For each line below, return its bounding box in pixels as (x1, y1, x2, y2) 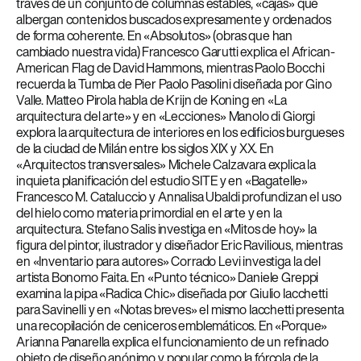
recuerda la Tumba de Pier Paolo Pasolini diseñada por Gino (16, 74, 332, 93)
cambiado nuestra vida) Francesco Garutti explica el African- (16, 42, 335, 61)
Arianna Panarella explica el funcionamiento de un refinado (16, 332, 329, 351)
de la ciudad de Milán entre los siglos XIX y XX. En (16, 139, 274, 158)
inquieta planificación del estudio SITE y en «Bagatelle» (16, 171, 309, 190)
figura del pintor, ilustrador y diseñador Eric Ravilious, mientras (16, 235, 342, 255)
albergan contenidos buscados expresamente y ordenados (16, 10, 331, 29)
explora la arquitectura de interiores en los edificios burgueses (16, 122, 344, 142)
